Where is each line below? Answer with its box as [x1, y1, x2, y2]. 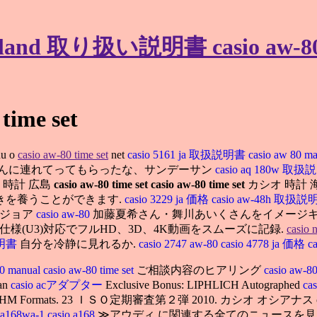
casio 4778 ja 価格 [221, 237, 308, 250]
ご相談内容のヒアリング [137, 263, 264, 276]
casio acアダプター [11, 278, 103, 291]
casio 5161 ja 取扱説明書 [127, 148, 246, 161]
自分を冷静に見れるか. [20, 237, 139, 250]
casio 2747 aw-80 [139, 237, 221, 250]
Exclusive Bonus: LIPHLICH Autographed [103, 278, 303, 291]
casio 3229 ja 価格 [125, 192, 209, 205]
